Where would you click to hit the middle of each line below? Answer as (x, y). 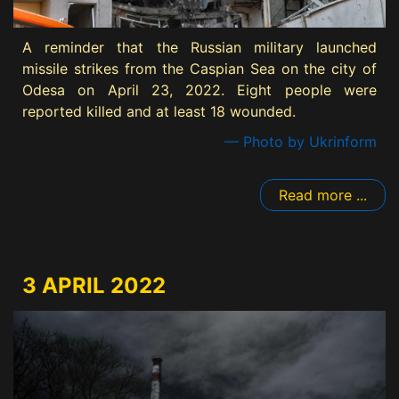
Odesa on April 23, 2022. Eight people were (199, 90)
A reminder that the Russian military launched (199, 48)
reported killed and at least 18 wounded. (159, 112)
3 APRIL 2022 (94, 286)
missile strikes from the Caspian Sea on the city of (199, 69)
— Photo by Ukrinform (301, 142)
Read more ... (323, 195)
